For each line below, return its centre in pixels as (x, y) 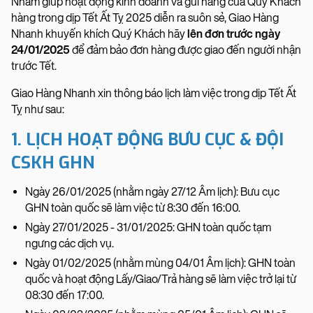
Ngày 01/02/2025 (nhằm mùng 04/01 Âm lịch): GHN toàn (160, 263)
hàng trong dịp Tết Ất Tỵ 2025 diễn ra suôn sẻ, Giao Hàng (145, 17)
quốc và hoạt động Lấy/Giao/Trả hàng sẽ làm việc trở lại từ (161, 279)
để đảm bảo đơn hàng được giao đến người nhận (185, 50)
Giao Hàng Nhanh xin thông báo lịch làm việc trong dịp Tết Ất (154, 93)
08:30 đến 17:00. (65, 295)
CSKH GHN (55, 162)
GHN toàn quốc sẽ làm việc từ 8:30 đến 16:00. (133, 208)
